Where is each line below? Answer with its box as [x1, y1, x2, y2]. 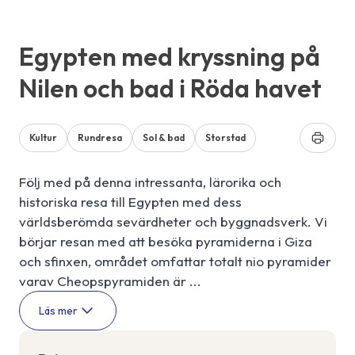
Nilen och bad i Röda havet [19, 72, 322, 105]
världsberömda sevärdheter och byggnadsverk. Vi [19, 213, 327, 231]
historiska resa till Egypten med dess [19, 193, 242, 211]
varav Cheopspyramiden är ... [19, 273, 201, 290]
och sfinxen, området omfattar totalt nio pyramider [19, 253, 331, 270]
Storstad [205, 132, 246, 144]
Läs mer [39, 303, 78, 319]
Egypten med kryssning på [19, 40, 320, 73]
